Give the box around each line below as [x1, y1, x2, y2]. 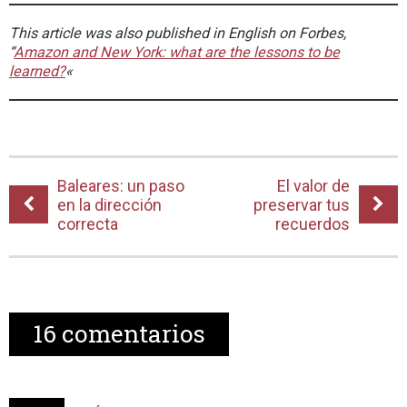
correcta [57, 214, 118, 234]
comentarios [56, 318, 205, 350]
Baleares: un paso [57, 176, 184, 196]
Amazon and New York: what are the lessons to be [14, 44, 340, 62]
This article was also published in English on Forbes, [9, 25, 346, 43]
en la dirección [57, 195, 162, 215]
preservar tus [253, 195, 350, 215]
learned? [9, 63, 65, 81]
